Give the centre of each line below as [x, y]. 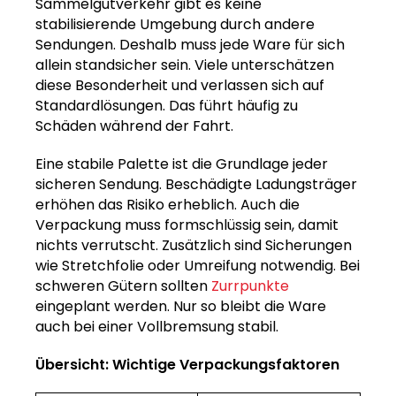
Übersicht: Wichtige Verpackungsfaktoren [187, 365]
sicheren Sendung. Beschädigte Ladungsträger [196, 185]
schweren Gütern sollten [123, 286]
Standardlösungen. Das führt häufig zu [167, 106]
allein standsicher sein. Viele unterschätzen [185, 65]
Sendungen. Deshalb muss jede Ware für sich [190, 45]
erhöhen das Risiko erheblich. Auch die [168, 205]
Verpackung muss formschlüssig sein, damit [187, 225]
